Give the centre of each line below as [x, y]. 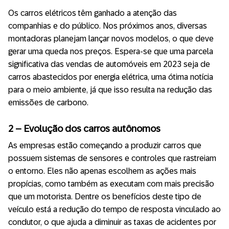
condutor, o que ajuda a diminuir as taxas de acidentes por [112, 222]
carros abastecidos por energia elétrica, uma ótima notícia [111, 77]
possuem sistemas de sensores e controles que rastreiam [112, 158]
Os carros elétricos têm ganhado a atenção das [93, 13]
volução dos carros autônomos [95, 128]
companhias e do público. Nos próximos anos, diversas [108, 26]
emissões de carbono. [48, 102]
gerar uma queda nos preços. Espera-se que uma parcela [111, 51]
